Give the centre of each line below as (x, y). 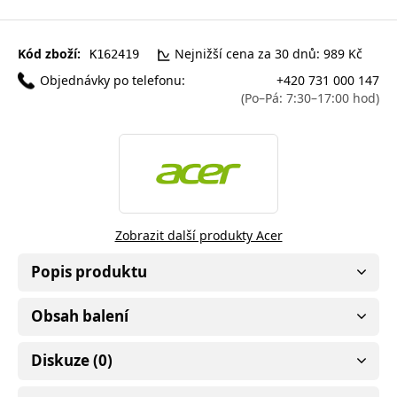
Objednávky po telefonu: (113, 80)
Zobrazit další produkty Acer (198, 235)
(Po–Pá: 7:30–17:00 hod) (310, 97)
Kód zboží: (49, 53)
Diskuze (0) (72, 360)
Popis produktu (89, 271)
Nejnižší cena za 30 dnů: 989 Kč (269, 53)
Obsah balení (80, 315)
